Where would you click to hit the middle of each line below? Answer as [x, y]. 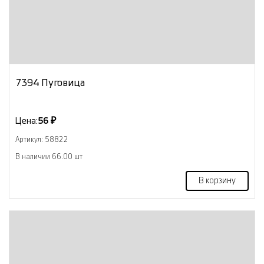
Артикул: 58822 [42, 139]
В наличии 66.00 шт [49, 156]
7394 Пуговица [50, 82]
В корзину [217, 181]
